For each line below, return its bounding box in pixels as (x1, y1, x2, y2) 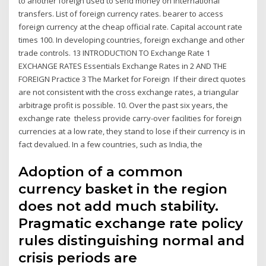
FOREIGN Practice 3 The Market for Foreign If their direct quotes (18, 74, 246, 85)
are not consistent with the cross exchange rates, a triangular (18, 87, 239, 98)
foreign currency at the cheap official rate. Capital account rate (18, 21, 243, 33)
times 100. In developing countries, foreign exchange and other (18, 34, 245, 46)
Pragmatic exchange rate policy (18, 214, 243, 232)
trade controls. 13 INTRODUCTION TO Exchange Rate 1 (18, 47, 211, 59)
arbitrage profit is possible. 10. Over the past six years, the (18, 100, 229, 111)
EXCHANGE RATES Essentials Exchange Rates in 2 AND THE (18, 61, 227, 72)
